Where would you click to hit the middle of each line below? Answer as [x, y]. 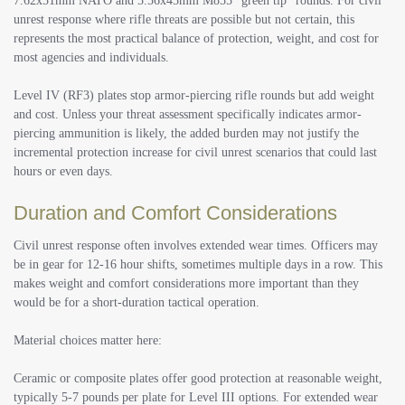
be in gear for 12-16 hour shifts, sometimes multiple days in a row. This [198, 265]
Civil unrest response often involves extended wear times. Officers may [196, 246]
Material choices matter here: [88, 341]
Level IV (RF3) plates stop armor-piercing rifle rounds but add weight [194, 96]
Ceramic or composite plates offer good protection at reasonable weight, [198, 379]
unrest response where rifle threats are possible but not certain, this [184, 20]
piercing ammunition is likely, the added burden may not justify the [186, 134]
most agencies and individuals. [91, 58]
